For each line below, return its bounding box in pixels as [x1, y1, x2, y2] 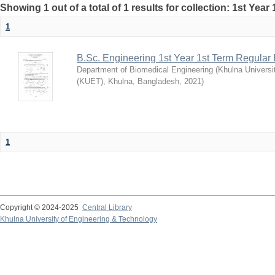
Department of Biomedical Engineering [77, 65, 213, 74]
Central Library [82, 203, 132, 212]
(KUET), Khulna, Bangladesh [77, 77, 179, 86]
